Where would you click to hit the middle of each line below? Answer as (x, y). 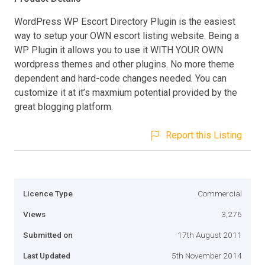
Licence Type (48, 193)
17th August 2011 (210, 235)
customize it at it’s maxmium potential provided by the (126, 92)
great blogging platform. (64, 106)
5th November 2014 (207, 255)
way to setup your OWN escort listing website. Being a (127, 35)
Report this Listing (204, 135)
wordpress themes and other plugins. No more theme (124, 64)
